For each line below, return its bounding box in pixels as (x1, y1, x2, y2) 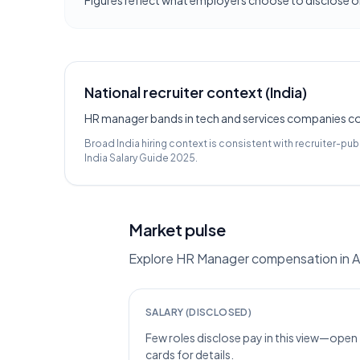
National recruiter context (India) (84, 83, 307, 101)
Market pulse (129, 219, 226, 239)
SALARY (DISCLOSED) (145, 306, 252, 318)
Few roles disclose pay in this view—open (145, 330, 358, 345)
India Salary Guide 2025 (84, 152, 195, 164)
